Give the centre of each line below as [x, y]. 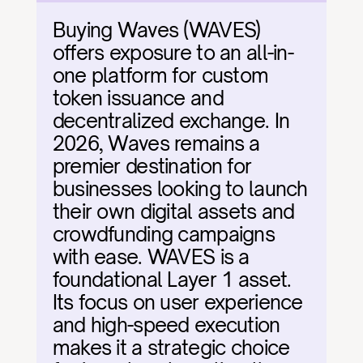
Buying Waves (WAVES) [156, 30]
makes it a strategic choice [171, 348]
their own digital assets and [173, 211]
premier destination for [152, 166]
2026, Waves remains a [156, 143]
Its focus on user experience [177, 302]
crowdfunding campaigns [163, 234]
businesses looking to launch [180, 189]
